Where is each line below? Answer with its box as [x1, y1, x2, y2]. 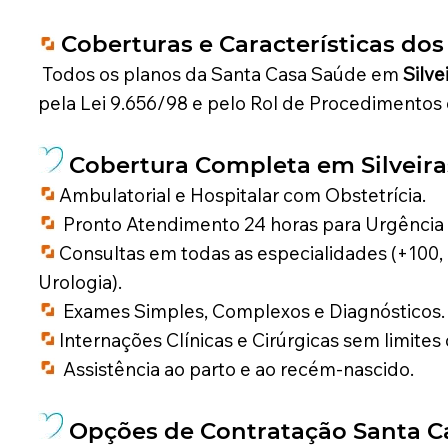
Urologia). [37, 270, 122, 295]
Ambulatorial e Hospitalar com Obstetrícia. [54, 183, 426, 208]
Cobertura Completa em [62, 151, 361, 180]
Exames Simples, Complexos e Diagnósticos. [54, 299, 445, 324]
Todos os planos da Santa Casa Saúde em [37, 62, 403, 87]
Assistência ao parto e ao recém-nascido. [54, 357, 414, 382]
